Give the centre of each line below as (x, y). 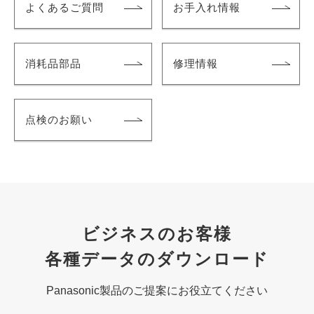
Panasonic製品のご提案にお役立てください (157, 290)
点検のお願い (59, 119)
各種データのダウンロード (157, 259)
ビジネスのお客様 (157, 233)
